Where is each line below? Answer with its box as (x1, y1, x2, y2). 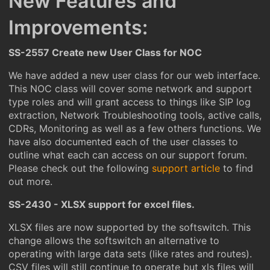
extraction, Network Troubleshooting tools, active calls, (8, 109, 262, 121)
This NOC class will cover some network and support (8, 83, 252, 95)
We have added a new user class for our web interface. (8, 69, 260, 81)
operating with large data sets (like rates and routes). (8, 248, 252, 260)
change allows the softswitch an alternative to (8, 234, 219, 246)
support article (152, 162, 220, 174)
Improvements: (8, 16, 148, 39)
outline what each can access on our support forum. (8, 149, 247, 161)
